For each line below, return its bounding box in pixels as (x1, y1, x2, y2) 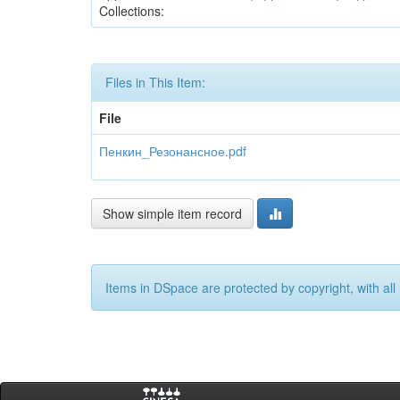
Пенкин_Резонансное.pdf (99, 142, 246, 160)
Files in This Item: (105, 73, 205, 91)
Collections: (99, 2, 164, 20)
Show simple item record (103, 204, 242, 222)
